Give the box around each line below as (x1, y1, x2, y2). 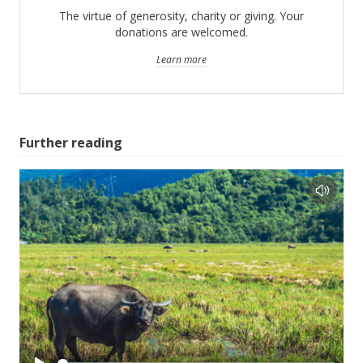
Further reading (19, 134, 122, 152)
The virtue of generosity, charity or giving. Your (59, 8, 304, 23)
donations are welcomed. (115, 24, 248, 40)
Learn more (156, 53, 207, 66)
